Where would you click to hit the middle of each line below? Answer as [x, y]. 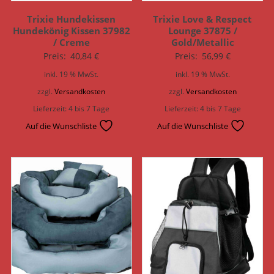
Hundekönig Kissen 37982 [71, 30]
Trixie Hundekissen [72, 19]
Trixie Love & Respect [203, 19]
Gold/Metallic [202, 42]
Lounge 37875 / [202, 30]
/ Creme [71, 42]
